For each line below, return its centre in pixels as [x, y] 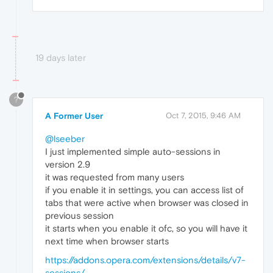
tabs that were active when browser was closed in [147, 203]
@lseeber [65, 139]
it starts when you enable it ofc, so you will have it [146, 229]
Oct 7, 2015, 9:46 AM [203, 116]
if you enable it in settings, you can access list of [144, 190]
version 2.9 [68, 165]
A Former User [74, 116]
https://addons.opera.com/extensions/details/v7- [145, 260]
